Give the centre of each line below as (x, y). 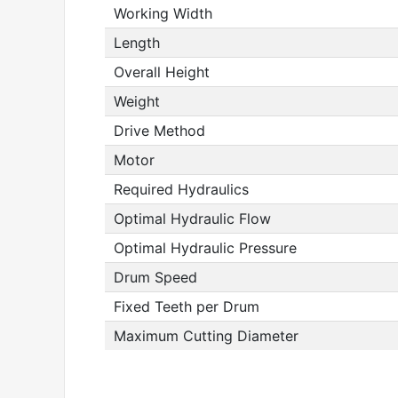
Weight (137, 101)
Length (137, 43)
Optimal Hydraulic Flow (192, 219)
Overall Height (162, 72)
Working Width (163, 13)
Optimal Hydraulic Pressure (205, 248)
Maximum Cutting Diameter (206, 336)
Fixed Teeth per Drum (187, 306)
